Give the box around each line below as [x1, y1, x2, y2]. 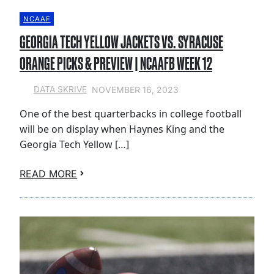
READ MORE [20, 167, 77, 180]
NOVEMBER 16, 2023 [91, 84, 179, 95]
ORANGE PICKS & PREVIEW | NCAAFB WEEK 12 [20, 53, 212, 73]
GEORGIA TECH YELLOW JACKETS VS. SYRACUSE [20, 31, 223, 52]
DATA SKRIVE [33, 84, 87, 95]
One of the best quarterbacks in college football [20, 106, 242, 120]
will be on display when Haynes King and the [20, 122, 224, 136]
